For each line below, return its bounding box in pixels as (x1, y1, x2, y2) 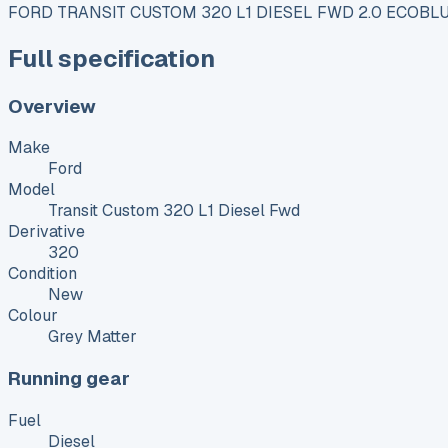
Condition (8, 263, 77, 285)
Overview (8, 93, 96, 119)
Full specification (8, 42, 215, 74)
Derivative (8, 221, 85, 243)
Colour (8, 305, 58, 327)
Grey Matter (48, 326, 137, 348)
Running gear (8, 365, 130, 391)
